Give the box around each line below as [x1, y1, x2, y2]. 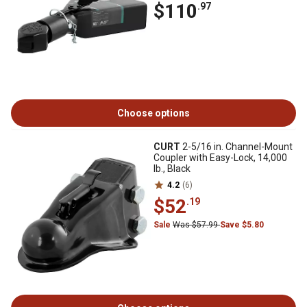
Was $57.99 [173, 220, 220, 230]
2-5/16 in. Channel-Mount [180, 141, 293, 152]
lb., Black [153, 163, 191, 174]
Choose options [117, 108, 190, 119]
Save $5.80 [220, 220, 264, 230]
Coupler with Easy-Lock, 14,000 [153, 152, 287, 163]
